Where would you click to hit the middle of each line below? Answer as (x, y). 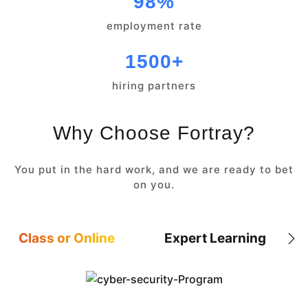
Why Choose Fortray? (154, 133)
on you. (154, 185)
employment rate (154, 26)
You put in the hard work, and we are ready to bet (154, 170)
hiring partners (154, 86)
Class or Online (67, 238)
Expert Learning (215, 238)
